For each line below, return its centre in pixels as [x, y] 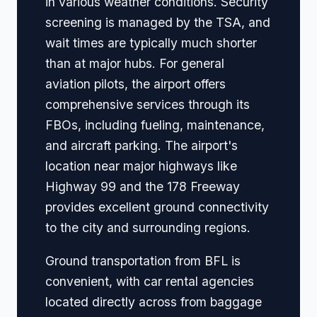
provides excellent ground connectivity [157, 207]
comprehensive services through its [148, 105]
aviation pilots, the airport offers [136, 84]
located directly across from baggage [154, 301]
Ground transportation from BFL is [143, 260]
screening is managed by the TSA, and [158, 23]
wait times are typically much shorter [151, 43]
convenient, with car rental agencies [150, 281]
